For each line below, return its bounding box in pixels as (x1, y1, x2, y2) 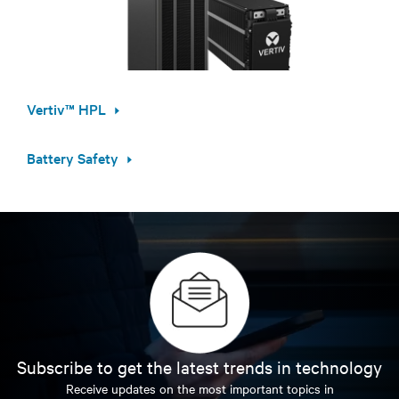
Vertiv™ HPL (27, 98, 106, 118)
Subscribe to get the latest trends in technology (17, 355, 382, 379)
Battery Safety (27, 147, 118, 167)
